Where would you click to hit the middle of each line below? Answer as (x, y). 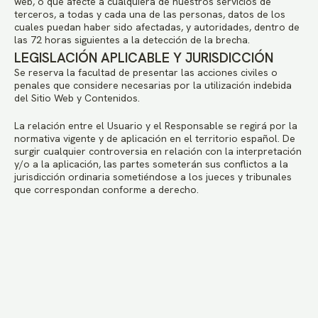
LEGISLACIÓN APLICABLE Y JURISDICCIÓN (144, 58)
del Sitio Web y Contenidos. (77, 98)
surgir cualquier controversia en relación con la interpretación (158, 151)
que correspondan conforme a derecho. (106, 190)
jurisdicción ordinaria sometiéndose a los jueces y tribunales (153, 177)
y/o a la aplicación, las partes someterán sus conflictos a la (151, 164)
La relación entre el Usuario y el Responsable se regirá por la (156, 126)
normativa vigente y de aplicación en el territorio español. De (155, 138)
